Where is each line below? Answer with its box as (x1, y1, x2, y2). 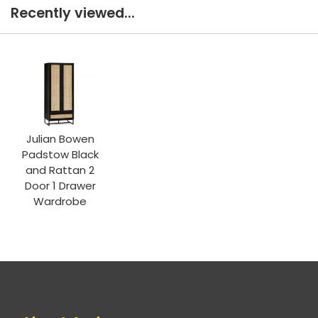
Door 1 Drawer (24, 177, 96, 193)
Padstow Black (21, 146, 99, 162)
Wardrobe (33, 193, 87, 209)
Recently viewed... (11, 4, 135, 23)
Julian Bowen (26, 131, 94, 146)
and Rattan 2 (26, 162, 95, 177)
